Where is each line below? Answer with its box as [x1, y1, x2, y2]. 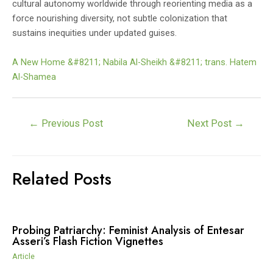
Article [12, 251, 35, 261]
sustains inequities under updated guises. [12, 27, 177, 39]
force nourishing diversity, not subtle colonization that [12, 13, 227, 24]
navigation [12, 127, 52, 138]
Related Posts [12, 166, 112, 191]
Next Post [187, 117, 235, 129]
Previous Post [38, 117, 103, 129]
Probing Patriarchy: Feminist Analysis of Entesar [12, 222, 244, 239]
